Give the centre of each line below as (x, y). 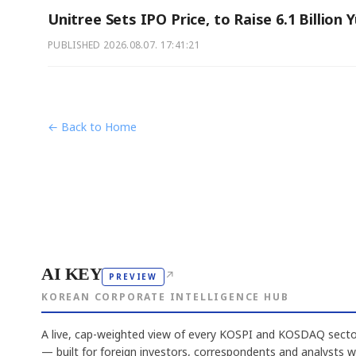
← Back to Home (92, 126)
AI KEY (72, 273)
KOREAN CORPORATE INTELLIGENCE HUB (165, 296)
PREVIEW (133, 276)
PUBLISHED (75, 44)
